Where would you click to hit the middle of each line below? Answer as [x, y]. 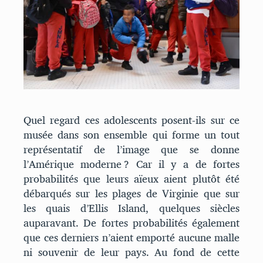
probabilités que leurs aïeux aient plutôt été [131, 178]
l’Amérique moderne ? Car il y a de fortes [131, 164]
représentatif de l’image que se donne [131, 149]
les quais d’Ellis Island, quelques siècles [131, 208]
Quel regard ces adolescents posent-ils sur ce [131, 120]
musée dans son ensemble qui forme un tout [131, 134]
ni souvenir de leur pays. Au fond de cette [131, 252]
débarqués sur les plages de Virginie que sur [131, 193]
